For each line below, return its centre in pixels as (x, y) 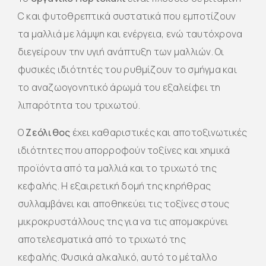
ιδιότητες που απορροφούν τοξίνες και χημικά (124, 150)
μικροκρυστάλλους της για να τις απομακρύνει (123, 221)
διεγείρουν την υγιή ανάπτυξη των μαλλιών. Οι (121, 51)
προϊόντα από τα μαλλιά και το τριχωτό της (117, 168)
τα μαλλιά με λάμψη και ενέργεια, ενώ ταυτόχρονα (130, 34)
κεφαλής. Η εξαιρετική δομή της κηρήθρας (115, 186)
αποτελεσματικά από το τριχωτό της (102, 239)
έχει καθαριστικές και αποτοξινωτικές (159, 132)
